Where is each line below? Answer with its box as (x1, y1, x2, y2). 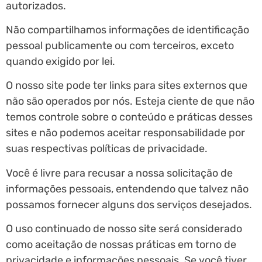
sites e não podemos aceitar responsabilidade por (6, 126, 245, 140)
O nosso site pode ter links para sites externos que (6, 79, 247, 92)
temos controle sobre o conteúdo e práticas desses (6, 111, 253, 124)
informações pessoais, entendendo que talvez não (6, 182, 249, 195)
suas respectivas (6, 142, 90, 156)
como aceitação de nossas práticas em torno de (6, 238, 236, 251)
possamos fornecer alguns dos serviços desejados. (6, 198, 252, 211)
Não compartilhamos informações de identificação (6, 23, 249, 36)
